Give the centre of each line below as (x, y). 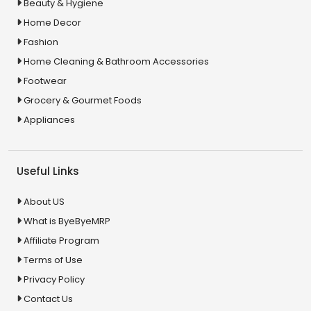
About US (44, 201)
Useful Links (48, 171)
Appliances (49, 119)
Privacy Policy (54, 279)
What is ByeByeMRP (67, 221)
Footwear (45, 81)
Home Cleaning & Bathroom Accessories (116, 61)
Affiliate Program (61, 240)
